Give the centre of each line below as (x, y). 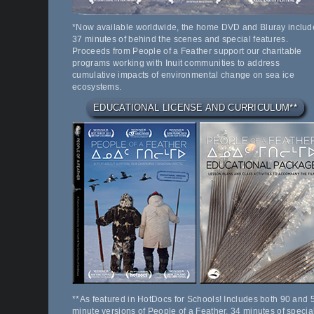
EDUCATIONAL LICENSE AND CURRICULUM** (195, 108)
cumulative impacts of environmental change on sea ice (183, 75)
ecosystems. (97, 87)
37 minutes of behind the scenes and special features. (180, 40)
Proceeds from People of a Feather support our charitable (187, 52)
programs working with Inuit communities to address (176, 63)
